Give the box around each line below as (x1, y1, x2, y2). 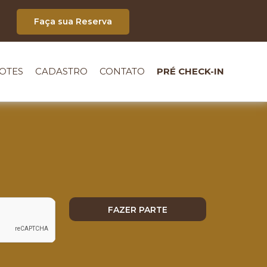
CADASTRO (35, 66, 88, 77)
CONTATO (100, 66, 145, 77)
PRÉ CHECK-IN (157, 66, 225, 77)
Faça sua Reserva (34, 16, 113, 27)
